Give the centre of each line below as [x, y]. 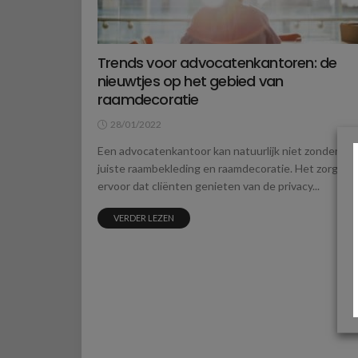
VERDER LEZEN [144, 218]
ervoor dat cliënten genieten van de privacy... [209, 186]
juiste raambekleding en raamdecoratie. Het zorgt [220, 169]
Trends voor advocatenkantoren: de [217, 63]
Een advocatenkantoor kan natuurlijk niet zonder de [226, 151]
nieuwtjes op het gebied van [191, 82]
